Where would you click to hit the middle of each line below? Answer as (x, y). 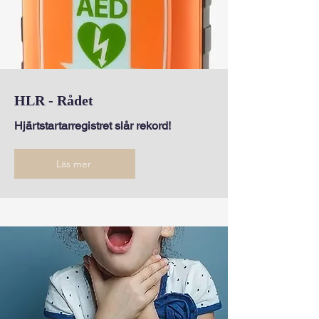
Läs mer (73, 164)
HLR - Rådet (54, 100)
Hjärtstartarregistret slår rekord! (93, 126)
